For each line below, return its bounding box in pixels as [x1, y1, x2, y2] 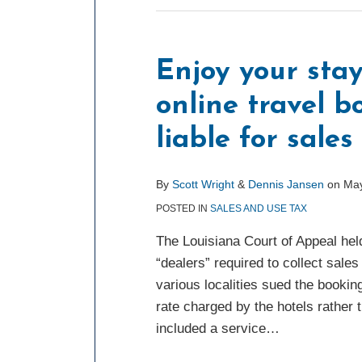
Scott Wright [172, 178, 234, 191]
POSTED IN [156, 203, 210, 214]
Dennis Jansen [248, 178, 324, 191]
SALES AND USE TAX [210, 203, 307, 214]
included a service [156, 321, 266, 336]
